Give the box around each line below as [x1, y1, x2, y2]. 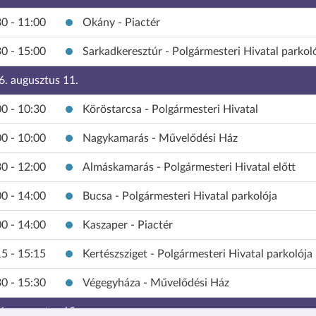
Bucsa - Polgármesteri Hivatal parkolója [83, 190, 277, 202]
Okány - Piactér [83, 16, 160, 28]
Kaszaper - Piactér [83, 219, 173, 231]
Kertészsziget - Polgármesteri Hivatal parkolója [83, 248, 312, 260]
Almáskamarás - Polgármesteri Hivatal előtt [83, 161, 296, 173]
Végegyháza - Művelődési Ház [83, 276, 229, 288]
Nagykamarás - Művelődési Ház [83, 132, 238, 144]
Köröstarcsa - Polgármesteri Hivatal [83, 103, 258, 115]
